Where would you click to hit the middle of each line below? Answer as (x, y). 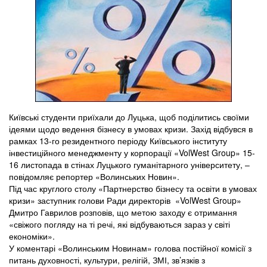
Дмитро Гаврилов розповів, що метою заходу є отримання (123, 212)
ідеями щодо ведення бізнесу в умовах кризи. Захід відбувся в (131, 129)
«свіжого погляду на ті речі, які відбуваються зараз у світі (119, 224)
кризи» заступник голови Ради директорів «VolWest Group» (125, 201)
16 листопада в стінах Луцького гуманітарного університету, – (129, 165)
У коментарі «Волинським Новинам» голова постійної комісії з (130, 248)
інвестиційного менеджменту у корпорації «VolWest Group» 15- (132, 153)
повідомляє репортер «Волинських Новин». (94, 177)
